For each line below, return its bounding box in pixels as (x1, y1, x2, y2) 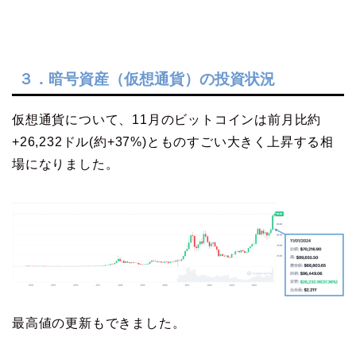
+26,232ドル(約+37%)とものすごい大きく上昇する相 (12, 135, 334, 149)
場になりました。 (12, 157, 119, 172)
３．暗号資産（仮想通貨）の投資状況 (18, 71, 275, 88)
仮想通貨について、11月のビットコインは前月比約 (12, 113, 322, 127)
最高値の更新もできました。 (12, 316, 186, 331)
